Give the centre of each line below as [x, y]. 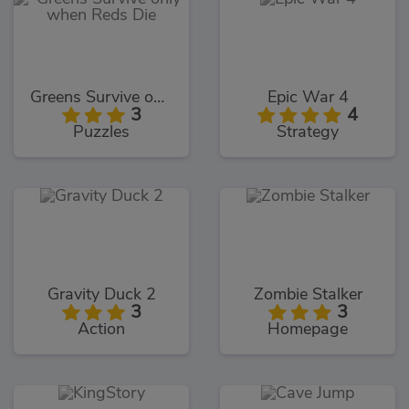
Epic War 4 [308, 97]
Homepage [308, 330]
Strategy [308, 132]
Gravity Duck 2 [101, 295]
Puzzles [101, 132]
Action [101, 330]
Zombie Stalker [308, 295]
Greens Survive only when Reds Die [159, 97]
